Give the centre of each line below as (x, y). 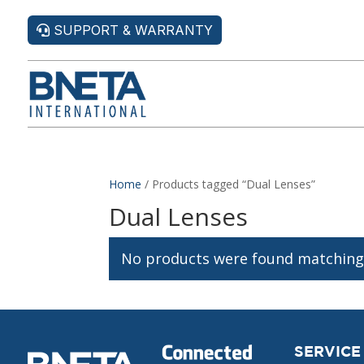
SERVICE (328, 352)
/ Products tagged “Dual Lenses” (229, 184)
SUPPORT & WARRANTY (133, 30)
